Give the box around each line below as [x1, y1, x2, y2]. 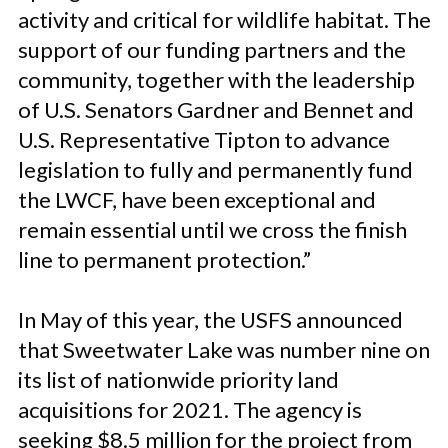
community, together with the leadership [18, 66, 415, 93]
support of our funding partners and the [18, 36, 406, 63]
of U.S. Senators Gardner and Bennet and [18, 96, 414, 123]
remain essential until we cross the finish [18, 216, 407, 243]
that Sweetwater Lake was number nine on [18, 336, 430, 363]
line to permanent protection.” [18, 246, 311, 273]
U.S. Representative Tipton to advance [18, 126, 390, 153]
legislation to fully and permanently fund [18, 156, 413, 183]
